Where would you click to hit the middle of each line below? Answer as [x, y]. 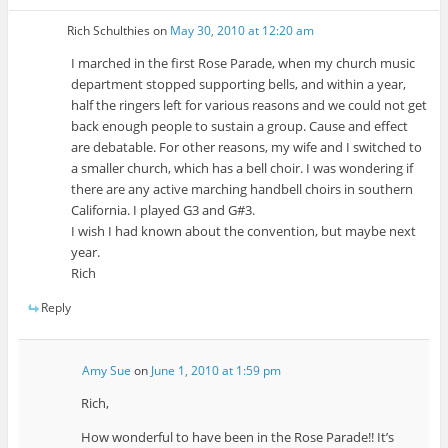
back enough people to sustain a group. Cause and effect [240, 126]
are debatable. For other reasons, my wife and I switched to [247, 147]
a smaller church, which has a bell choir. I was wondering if [242, 168]
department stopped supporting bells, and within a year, [239, 84]
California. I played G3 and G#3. [163, 210]
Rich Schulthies [109, 31]
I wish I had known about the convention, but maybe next [244, 231]
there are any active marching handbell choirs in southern [242, 189]
